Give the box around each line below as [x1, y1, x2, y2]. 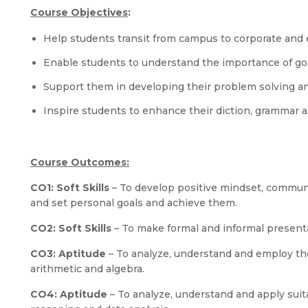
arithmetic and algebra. [30, 263, 144, 275]
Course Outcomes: [30, 156, 129, 168]
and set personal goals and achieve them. [30, 197, 237, 209]
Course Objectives [30, 6, 128, 19]
